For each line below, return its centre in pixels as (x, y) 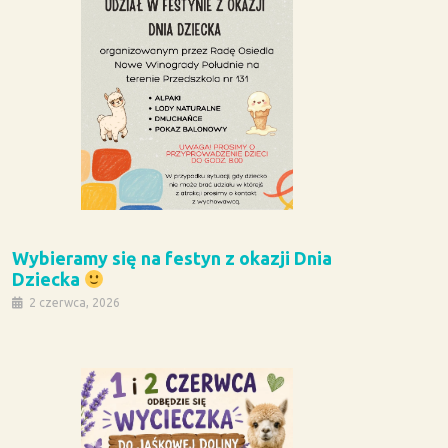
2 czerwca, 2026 (74, 303)
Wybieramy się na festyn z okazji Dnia (171, 258)
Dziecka (47, 279)
